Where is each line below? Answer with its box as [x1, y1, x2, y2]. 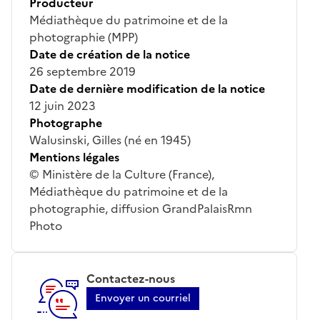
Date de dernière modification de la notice [29, 79, 265, 97]
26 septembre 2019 [29, 62, 136, 80]
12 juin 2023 [29, 96, 96, 114]
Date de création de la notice [29, 45, 190, 63]
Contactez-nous [86, 269, 175, 287]
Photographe [29, 114, 102, 131]
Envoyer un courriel [95, 290, 191, 306]
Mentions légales [29, 148, 119, 166]
